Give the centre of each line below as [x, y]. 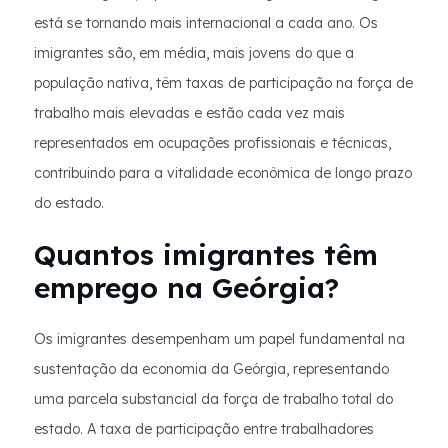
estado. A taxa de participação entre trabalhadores [204, 429]
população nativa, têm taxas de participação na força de [223, 83]
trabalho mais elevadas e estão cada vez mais [189, 113]
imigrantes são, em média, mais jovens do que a [194, 53]
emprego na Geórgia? [186, 287]
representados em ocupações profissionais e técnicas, [212, 143]
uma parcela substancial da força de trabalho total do [213, 399]
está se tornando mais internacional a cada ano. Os [206, 23]
